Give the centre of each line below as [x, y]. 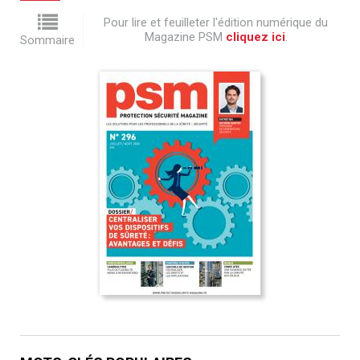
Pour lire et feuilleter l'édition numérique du [216, 23]
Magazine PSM [185, 37]
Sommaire [47, 40]
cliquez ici [255, 37]
